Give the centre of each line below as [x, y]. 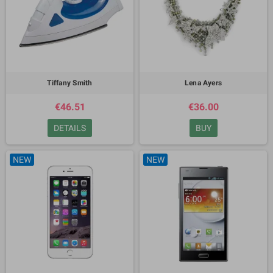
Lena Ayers [203, 83]
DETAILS [70, 128]
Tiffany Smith [70, 83]
